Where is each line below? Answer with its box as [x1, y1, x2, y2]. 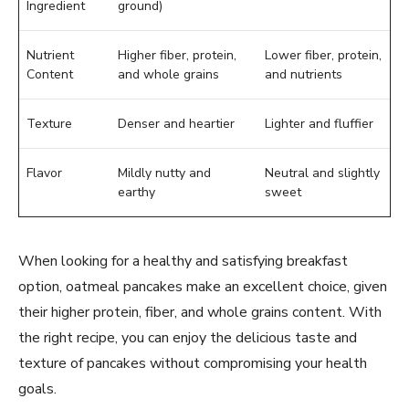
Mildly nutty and [118, 163, 211, 182]
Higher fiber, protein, [118, 46, 236, 64]
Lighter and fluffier [265, 114, 373, 132]
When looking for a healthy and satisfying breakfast [18, 250, 348, 271]
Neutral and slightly [265, 163, 380, 182]
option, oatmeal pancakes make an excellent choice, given [18, 276, 387, 297]
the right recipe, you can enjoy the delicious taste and [18, 327, 357, 348]
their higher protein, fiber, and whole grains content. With [18, 301, 382, 322]
